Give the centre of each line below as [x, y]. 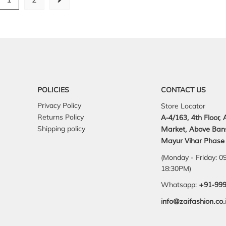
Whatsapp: [180, 184]
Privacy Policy [59, 105]
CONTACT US [183, 90]
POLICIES [53, 90]
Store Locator [183, 106]
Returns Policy [61, 117]
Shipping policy [61, 128]
